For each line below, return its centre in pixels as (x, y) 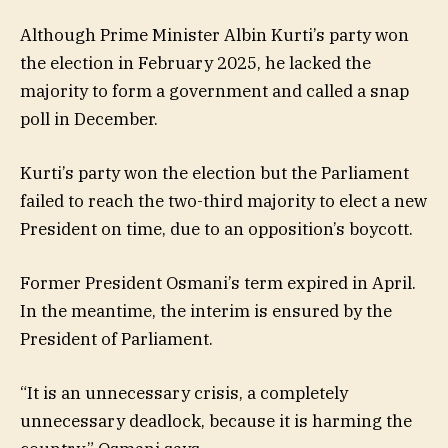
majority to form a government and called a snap (214, 90)
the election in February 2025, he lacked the (195, 62)
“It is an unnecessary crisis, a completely (184, 393)
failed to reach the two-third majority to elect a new (223, 201)
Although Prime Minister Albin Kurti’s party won (214, 34)
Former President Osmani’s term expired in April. (218, 283)
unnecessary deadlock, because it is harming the (216, 421)
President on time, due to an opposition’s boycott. (216, 229)
